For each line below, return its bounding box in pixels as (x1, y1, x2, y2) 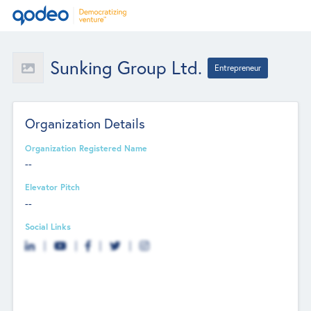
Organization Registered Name (25, 142, 148, 153)
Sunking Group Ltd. (49, 56, 202, 79)
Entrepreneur (215, 62, 262, 73)
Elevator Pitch (25, 181, 81, 193)
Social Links (25, 220, 72, 232)
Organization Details (25, 114, 146, 132)
